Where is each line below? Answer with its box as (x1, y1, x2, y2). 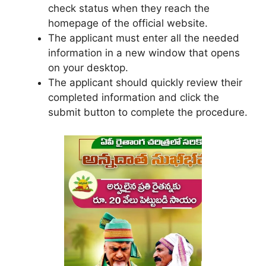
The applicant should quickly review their (48, 77, 242, 89)
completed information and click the (48, 91, 219, 104)
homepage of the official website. (48, 17, 208, 30)
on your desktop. (48, 62, 128, 74)
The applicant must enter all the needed (48, 32, 239, 45)
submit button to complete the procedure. (48, 106, 248, 119)
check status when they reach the (48, 2, 210, 15)
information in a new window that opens (48, 47, 240, 59)
